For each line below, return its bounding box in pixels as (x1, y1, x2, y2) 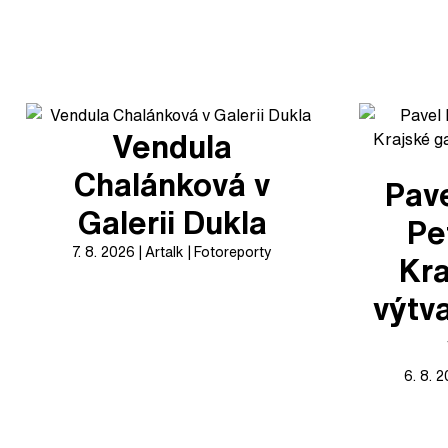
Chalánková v (74, 161, 271, 207)
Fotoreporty (194, 241, 273, 262)
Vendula (112, 123, 233, 169)
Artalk (145, 241, 185, 262)
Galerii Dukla (77, 199, 267, 245)
